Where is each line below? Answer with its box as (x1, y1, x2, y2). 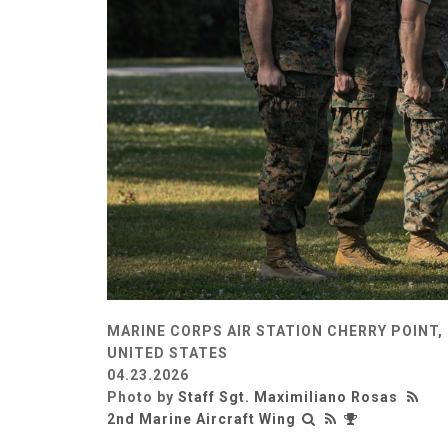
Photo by (107, 388, 178, 405)
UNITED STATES (107, 344, 228, 361)
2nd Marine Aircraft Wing (107, 410, 296, 427)
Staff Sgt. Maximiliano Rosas (178, 388, 398, 405)
